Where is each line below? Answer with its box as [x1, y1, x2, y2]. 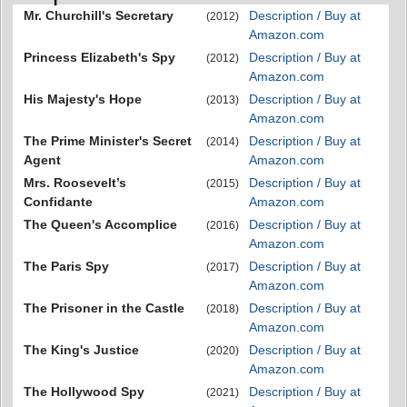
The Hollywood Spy [24, 384, 144, 399]
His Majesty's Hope [24, 92, 142, 106]
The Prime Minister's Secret [24, 134, 192, 148]
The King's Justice [24, 342, 139, 357]
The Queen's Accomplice [24, 217, 177, 232]
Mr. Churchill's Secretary [24, 8, 174, 23]
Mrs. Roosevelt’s [24, 175, 126, 190]
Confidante [24, 194, 93, 209]
